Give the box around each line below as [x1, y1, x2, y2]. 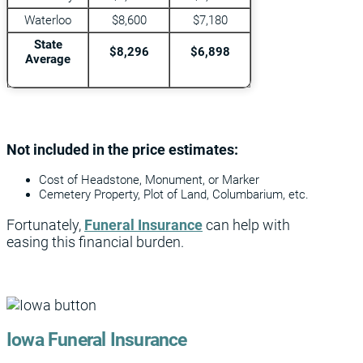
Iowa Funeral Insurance [6, 328, 187, 350]
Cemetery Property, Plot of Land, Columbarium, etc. [39, 187, 309, 202]
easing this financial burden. [6, 233, 184, 250]
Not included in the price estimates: [6, 141, 238, 158]
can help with [203, 216, 290, 233]
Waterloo [24, 13, 71, 28]
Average [25, 52, 70, 66]
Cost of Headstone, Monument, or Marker [39, 173, 259, 187]
